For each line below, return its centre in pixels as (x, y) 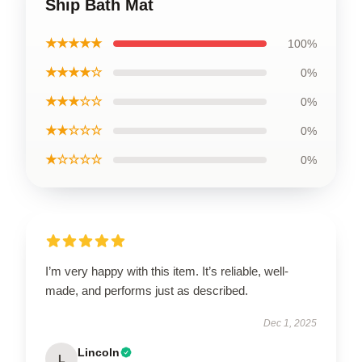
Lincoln (99, 352)
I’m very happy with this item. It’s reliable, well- (167, 271)
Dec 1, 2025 (290, 323)
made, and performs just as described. (147, 290)
